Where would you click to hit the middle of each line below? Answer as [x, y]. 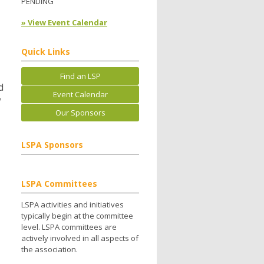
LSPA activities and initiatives [72, 205]
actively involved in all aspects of [80, 238]
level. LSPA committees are [69, 227]
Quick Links [46, 52]
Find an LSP [80, 76]
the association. [49, 250]
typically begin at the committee [77, 216]
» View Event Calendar [64, 23]
